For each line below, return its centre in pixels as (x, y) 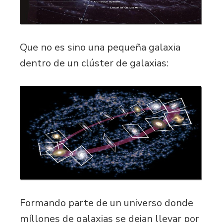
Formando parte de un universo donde (107, 203)
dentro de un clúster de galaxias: (94, 63)
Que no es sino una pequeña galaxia (100, 48)
